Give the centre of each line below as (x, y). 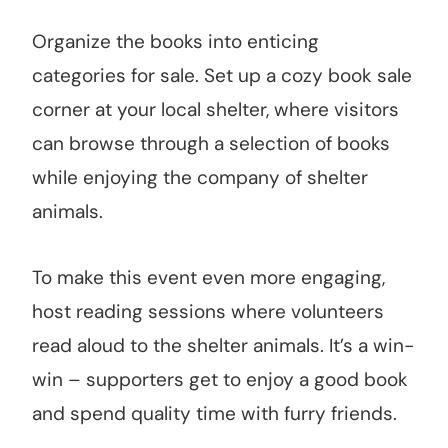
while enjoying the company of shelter (200, 178)
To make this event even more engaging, (208, 278)
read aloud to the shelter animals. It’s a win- (223, 346)
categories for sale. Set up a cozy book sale (222, 76)
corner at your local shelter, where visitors (215, 110)
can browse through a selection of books (211, 144)
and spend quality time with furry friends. (214, 414)
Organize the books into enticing (175, 42)
